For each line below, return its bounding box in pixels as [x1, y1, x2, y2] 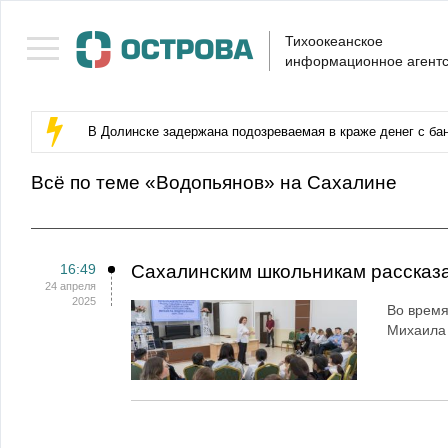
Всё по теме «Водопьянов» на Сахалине [31, 172, 397, 193]
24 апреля [45, 280, 96, 292]
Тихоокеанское [285, 33, 383, 49]
